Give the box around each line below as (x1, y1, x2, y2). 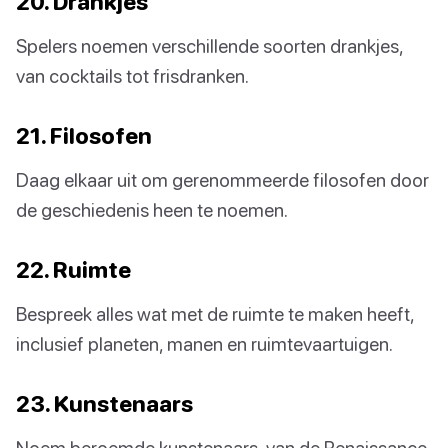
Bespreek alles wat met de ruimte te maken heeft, (16, 302, 414, 326)
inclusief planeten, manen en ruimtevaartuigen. (16, 332, 393, 356)
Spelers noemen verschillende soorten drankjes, (16, 34, 403, 58)
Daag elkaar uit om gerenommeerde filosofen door (16, 168, 429, 192)
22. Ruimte (16, 256, 131, 284)
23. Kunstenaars (16, 390, 193, 418)
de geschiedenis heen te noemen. (16, 198, 288, 222)
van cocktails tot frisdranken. (16, 64, 249, 88)
